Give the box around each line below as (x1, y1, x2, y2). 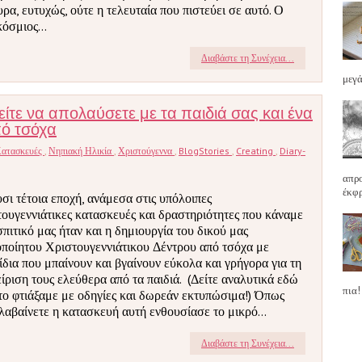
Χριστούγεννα (118, 145, 175, 157)
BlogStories (179, 145, 232, 157)
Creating (236, 145, 276, 157)
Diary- (280, 145, 305, 157)
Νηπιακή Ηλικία (48, 145, 114, 157)
